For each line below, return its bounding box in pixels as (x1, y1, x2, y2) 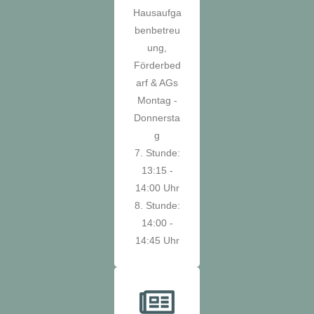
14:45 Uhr (135, 234, 179, 246)
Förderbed (133, 59, 181, 71)
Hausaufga (132, 6, 182, 18)
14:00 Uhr (135, 182, 179, 193)
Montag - (137, 94, 177, 106)
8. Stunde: (134, 199, 180, 211)
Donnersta (134, 111, 180, 123)
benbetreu (134, 24, 180, 36)
